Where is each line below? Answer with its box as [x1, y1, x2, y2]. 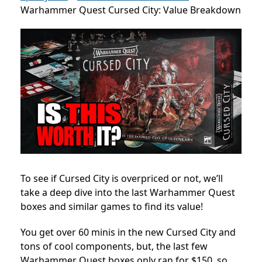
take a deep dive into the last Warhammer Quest [20, 185, 235, 199]
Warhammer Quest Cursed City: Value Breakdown [20, 4, 241, 16]
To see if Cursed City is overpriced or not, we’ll [20, 171, 223, 185]
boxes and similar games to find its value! [20, 199, 203, 213]
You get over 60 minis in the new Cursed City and [20, 225, 236, 239]
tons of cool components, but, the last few [20, 239, 208, 253]
